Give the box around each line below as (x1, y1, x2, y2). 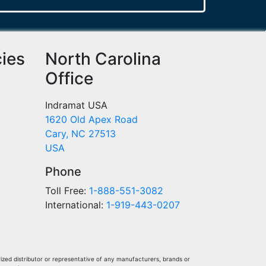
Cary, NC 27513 (45, 128, 116, 140)
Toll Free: (45, 185, 89, 197)
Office (45, 68, 93, 89)
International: (45, 199, 106, 211)
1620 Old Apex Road (45, 113, 138, 126)
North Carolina (45, 49, 161, 69)
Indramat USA (45, 99, 107, 112)
